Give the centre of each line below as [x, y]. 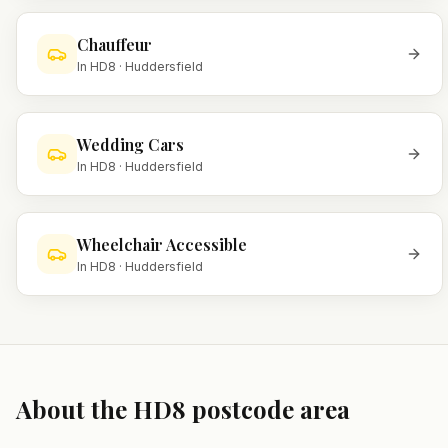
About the [74, 409]
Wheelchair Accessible [162, 244]
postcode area [268, 409]
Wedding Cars [130, 144]
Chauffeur [114, 44]
